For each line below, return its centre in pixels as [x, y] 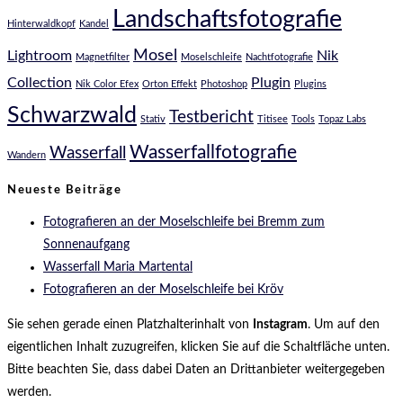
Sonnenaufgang [86, 245]
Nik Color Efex [107, 84]
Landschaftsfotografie [227, 19]
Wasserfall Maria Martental [118, 268]
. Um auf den [344, 325]
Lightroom [40, 55]
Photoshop [224, 84]
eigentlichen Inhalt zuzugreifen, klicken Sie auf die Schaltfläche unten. [198, 348]
